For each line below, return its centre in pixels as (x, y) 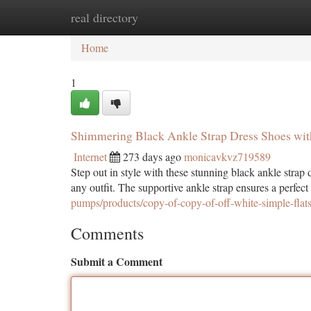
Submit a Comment (117, 261)
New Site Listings (179, 17)
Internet (90, 157)
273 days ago (152, 157)
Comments (107, 233)
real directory (104, 17)
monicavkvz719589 (227, 157)
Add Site (258, 17)
